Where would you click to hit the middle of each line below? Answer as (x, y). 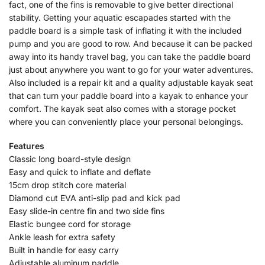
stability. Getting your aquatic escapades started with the (120, 17)
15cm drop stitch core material (67, 185)
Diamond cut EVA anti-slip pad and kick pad (95, 198)
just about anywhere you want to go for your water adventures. (131, 69)
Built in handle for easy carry (64, 250)
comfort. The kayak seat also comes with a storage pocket (122, 108)
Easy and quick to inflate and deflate (80, 172)
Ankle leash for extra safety (62, 237)
